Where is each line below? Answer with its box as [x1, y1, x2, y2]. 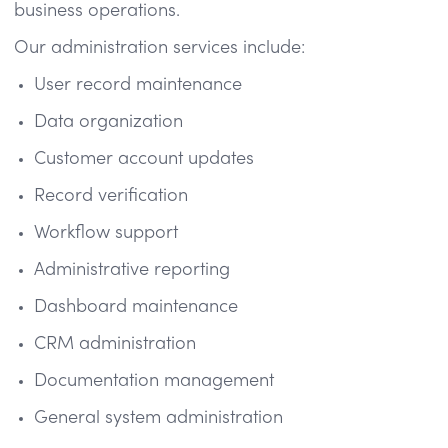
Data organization [34, 113, 183, 131]
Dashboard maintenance [34, 298, 238, 316]
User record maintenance [34, 76, 242, 94]
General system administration [34, 409, 283, 427]
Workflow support [34, 224, 178, 242]
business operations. [14, 2, 180, 20]
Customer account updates [34, 150, 254, 168]
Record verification [34, 187, 188, 205]
